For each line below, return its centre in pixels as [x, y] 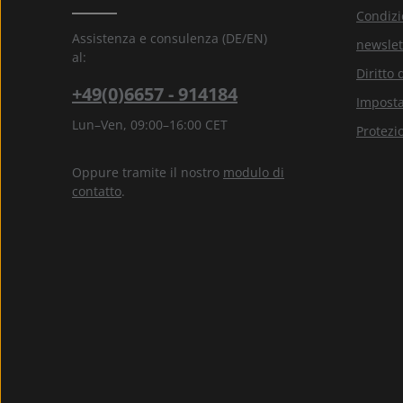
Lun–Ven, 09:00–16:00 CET [150, 124]
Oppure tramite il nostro [148, 172]
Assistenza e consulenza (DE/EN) [170, 38]
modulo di [254, 172]
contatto [97, 191]
